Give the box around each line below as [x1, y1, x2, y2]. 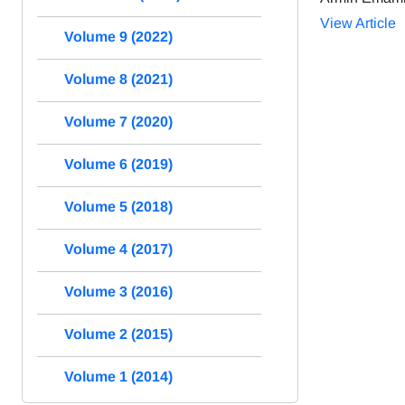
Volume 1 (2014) [64, 368, 173, 384]
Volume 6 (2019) [64, 155, 173, 172]
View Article [320, 14, 396, 31]
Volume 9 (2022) [64, 28, 173, 44]
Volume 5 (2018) [64, 198, 173, 214]
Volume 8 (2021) [64, 71, 173, 87]
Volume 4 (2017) [64, 240, 173, 257]
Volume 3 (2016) [64, 283, 173, 299]
